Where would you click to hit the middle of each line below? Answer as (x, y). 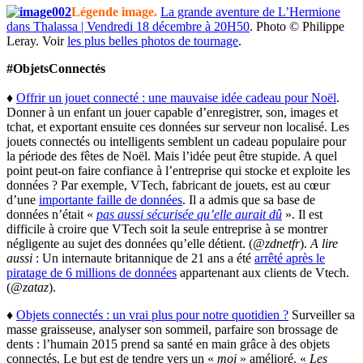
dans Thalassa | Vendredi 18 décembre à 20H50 (128, 26)
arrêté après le (290, 258)
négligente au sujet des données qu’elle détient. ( (130, 243)
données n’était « (51, 214)
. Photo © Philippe (297, 26)
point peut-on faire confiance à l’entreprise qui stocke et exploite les (178, 170)
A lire (324, 243)
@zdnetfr (276, 243)
